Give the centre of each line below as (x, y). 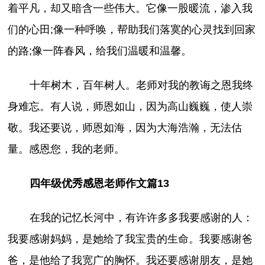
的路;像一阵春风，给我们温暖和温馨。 (100, 51)
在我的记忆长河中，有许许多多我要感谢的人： (141, 217)
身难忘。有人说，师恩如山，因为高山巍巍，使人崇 (130, 106)
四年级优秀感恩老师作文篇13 (99, 183)
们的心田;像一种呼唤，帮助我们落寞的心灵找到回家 (132, 29)
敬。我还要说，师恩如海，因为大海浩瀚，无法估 (125, 127)
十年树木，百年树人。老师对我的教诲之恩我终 (141, 85)
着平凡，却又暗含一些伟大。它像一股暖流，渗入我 (130, 8)
